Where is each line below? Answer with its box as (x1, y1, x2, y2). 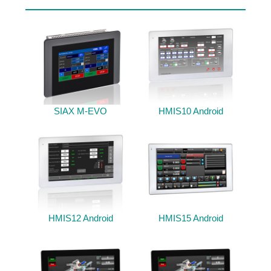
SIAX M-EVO (54, 106, 107, 117)
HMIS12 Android (48, 213, 113, 224)
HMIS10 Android (158, 106, 223, 117)
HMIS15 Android (158, 213, 223, 224)
